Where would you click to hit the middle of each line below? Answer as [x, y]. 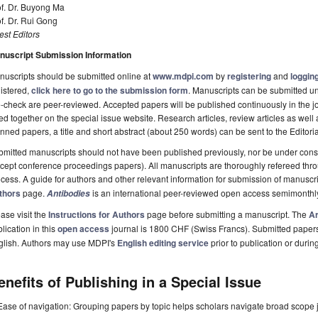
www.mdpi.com [183, 76]
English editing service [163, 243]
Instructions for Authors [97, 215]
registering [249, 76]
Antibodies [68, 194]
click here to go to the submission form [110, 91]
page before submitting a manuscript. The [227, 214]
